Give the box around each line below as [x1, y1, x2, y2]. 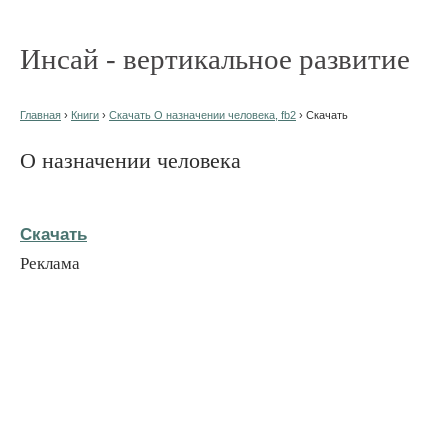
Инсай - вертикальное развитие [20, 43, 410, 75]
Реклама [20, 253, 80, 273]
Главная [20, 109, 61, 121]
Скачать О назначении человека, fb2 [109, 109, 296, 121]
